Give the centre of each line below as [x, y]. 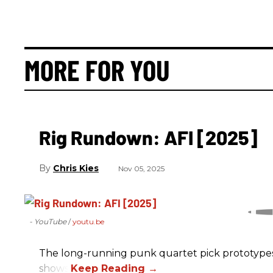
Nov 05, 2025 [141, 169]
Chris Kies [76, 168]
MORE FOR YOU [97, 69]
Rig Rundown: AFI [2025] [148, 137]
